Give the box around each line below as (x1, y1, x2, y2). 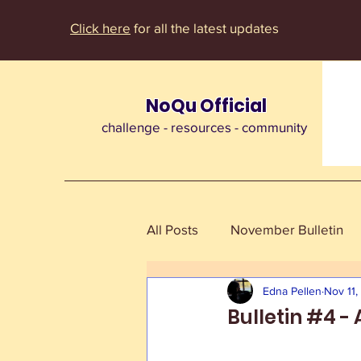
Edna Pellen (263, 284, 322, 297)
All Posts (147, 221, 198, 237)
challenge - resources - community (102, 119, 307, 135)
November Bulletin (230, 221, 343, 237)
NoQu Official (146, 93, 267, 118)
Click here (70, 20, 131, 35)
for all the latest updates (131, 20, 282, 35)
